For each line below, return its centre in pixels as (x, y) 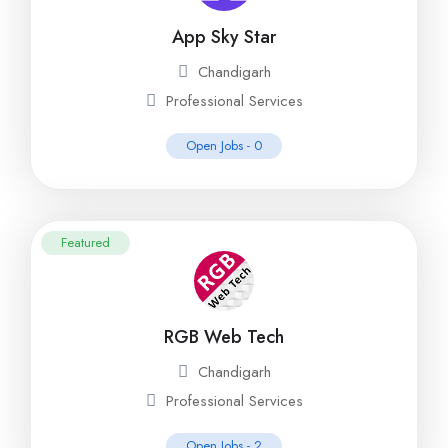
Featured (85, 242)
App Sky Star (224, 37)
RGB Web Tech (224, 337)
